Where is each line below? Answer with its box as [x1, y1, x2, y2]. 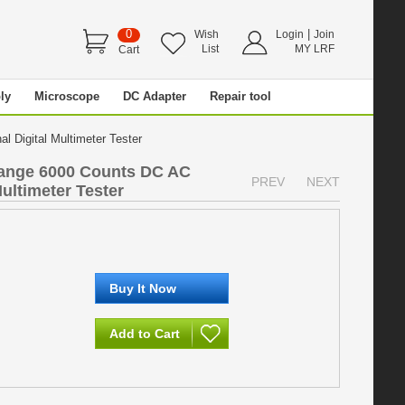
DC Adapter [123, 89, 186, 103]
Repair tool [210, 89, 271, 103]
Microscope [34, 89, 99, 103]
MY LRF [295, 42, 334, 55]
